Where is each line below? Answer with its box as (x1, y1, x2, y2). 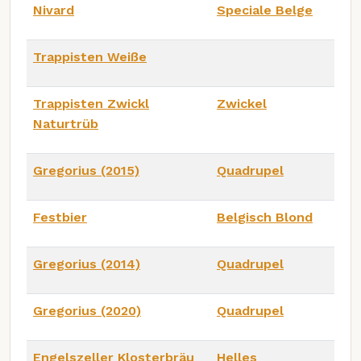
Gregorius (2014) (33, 255, 140, 272)
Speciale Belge (217, 2, 313, 18)
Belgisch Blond (217, 209, 313, 225)
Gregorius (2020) (33, 302, 141, 318)
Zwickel (217, 95, 267, 111)
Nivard (33, 2, 74, 18)
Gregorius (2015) (33, 162, 139, 178)
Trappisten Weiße (33, 48, 147, 64)
